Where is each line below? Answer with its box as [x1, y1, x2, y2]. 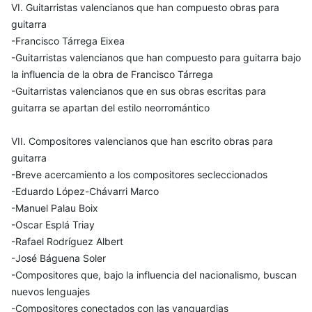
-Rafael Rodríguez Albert [11, 235, 123, 248]
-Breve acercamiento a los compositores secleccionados [11, 169, 267, 181]
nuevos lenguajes [11, 286, 90, 298]
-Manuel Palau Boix [11, 202, 98, 214]
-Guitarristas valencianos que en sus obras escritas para [11, 85, 266, 97]
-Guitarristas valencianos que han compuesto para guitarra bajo [11, 52, 301, 64]
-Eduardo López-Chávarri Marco [11, 185, 159, 198]
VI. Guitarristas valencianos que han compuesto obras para [11, 1, 279, 14]
